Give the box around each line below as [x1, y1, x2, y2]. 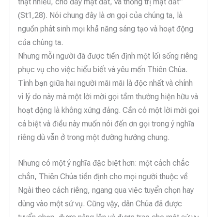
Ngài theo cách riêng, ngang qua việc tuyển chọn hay [18, 186, 194, 195]
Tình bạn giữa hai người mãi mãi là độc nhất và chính [18, 78, 193, 88]
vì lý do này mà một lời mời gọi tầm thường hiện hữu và [18, 92, 198, 101]
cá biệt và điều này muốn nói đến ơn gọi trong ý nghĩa [18, 119, 194, 128]
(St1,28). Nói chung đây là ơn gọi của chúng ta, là [18, 10, 183, 20]
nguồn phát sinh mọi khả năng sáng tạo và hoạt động [18, 24, 193, 33]
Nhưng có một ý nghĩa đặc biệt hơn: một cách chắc [18, 158, 189, 168]
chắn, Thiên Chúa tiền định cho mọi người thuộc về [18, 172, 188, 182]
